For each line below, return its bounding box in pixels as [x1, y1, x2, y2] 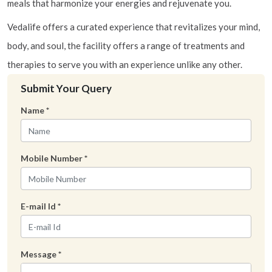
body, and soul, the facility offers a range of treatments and [7, 40, 245, 51]
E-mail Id [21, 201, 58, 211]
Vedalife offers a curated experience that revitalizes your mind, [7, 21, 260, 32]
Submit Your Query [21, 82, 112, 95]
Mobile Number [21, 153, 84, 163]
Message [21, 249, 58, 259]
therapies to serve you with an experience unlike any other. [7, 59, 242, 70]
